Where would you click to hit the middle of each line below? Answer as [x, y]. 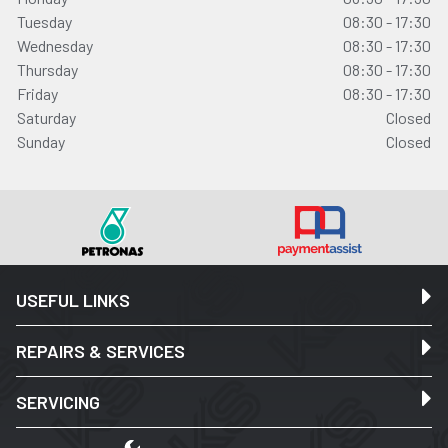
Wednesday [55, 45]
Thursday [47, 69]
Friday [37, 93]
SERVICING [58, 402]
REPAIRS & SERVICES [100, 351]
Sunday [41, 141]
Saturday [46, 117]
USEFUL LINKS [73, 300]
